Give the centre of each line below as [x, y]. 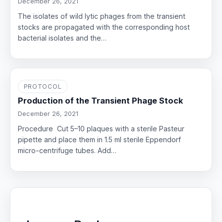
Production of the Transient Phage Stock [101, 100]
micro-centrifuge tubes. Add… [67, 150]
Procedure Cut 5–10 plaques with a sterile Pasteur [101, 128]
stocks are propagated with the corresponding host [104, 27]
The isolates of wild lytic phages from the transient [102, 16]
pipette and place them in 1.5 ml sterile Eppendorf [100, 139]
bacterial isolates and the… [62, 38]
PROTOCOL [43, 87]
